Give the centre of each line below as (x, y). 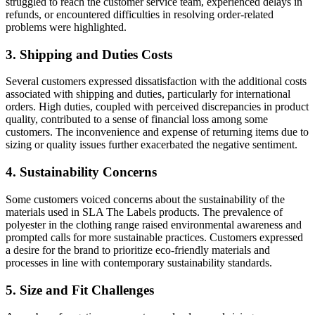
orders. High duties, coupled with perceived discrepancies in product (157, 107)
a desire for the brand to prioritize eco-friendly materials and (138, 250)
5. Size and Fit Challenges (80, 290)
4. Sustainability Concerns (81, 172)
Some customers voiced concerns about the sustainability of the (145, 199)
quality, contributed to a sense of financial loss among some (137, 120)
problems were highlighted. (66, 27)
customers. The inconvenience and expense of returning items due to (157, 132)
